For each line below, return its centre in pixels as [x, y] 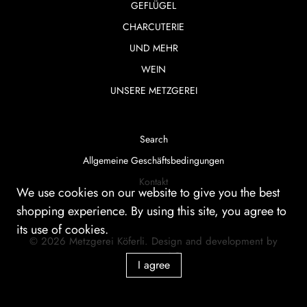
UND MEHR [153, 48]
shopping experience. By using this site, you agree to [151, 211]
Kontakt [153, 182]
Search [153, 139]
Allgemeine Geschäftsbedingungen [153, 161]
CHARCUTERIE [153, 27]
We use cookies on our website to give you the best [148, 193]
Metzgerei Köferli [107, 242]
